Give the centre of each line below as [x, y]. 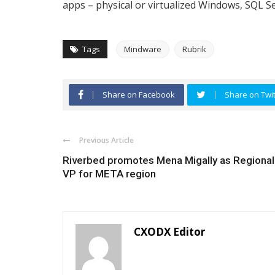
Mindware [143, 49]
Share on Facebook [139, 95]
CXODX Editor [169, 232]
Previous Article [107, 140]
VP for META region [109, 174]
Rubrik [194, 49]
